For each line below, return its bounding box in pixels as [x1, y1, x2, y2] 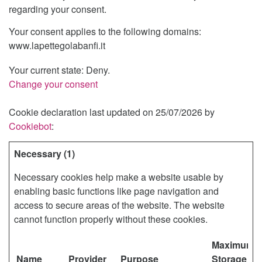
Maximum [212, 238, 254, 251]
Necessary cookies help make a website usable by [14, 170, 223, 184]
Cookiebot [9, 119, 51, 133]
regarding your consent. [9, 2, 106, 16]
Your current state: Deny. [9, 63, 112, 77]
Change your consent [9, 77, 98, 91]
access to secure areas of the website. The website [14, 198, 225, 212]
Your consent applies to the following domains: [9, 25, 201, 38]
